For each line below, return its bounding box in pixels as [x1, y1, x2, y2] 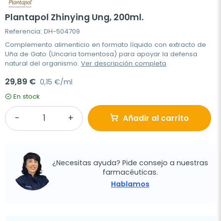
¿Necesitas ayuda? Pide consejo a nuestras [52, 157, 208, 168]
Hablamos [111, 179, 149, 189]
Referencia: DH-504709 [5, 27, 80, 37]
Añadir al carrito [123, 113, 189, 124]
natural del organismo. [5, 59, 81, 69]
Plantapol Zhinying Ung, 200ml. [5, 11, 144, 24]
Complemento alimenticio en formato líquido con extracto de [5, 40, 206, 50]
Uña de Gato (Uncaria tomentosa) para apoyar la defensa [5, 49, 197, 59]
